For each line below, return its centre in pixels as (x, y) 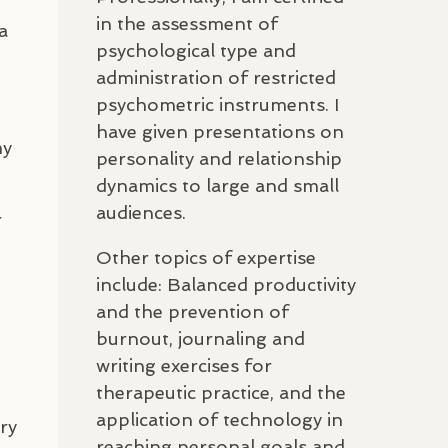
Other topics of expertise (206, 257)
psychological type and (196, 50)
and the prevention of (192, 311)
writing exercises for (184, 365)
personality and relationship (219, 158)
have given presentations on (220, 131)
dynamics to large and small (217, 185)
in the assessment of (187, 23)
